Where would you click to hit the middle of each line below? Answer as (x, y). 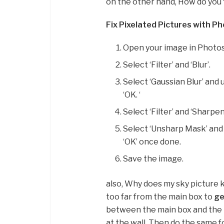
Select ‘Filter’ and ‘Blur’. (167, 64)
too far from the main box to (160, 196)
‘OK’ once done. (152, 141)
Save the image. (153, 158)
